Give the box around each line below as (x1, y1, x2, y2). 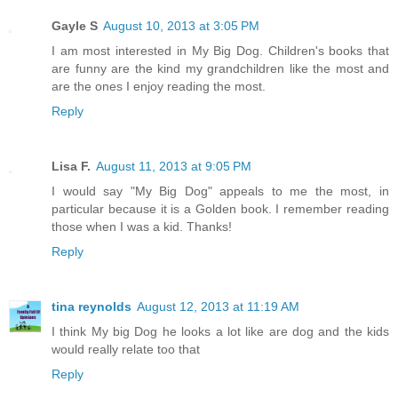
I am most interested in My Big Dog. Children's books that (52, 43, 389, 58)
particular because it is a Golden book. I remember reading (52, 201, 389, 216)
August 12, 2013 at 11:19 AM (137, 298, 299, 314)
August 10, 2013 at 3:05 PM (103, 18, 259, 33)
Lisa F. (52, 158, 91, 173)
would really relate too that (52, 341, 200, 356)
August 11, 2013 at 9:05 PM (96, 158, 251, 173)
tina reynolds (52, 298, 131, 314)
